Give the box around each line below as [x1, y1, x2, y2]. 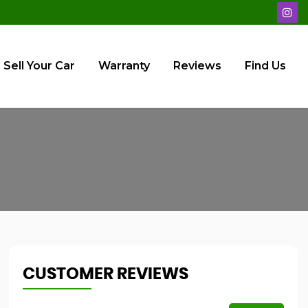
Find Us [245, 59, 286, 72]
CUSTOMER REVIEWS [22, 266, 188, 283]
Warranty [98, 59, 150, 72]
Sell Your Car [3, 59, 75, 72]
